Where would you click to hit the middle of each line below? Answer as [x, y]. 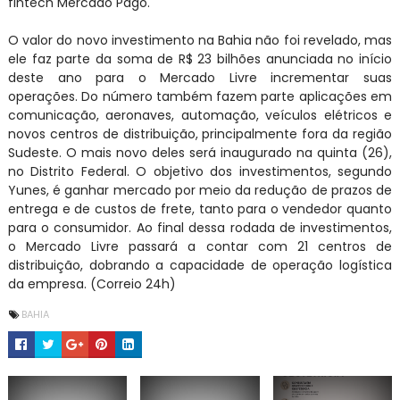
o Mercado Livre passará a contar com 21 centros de [200, 246]
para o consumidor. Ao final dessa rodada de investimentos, [200, 227]
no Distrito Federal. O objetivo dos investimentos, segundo [200, 171]
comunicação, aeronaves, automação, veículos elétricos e [200, 115]
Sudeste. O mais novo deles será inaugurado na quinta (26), [200, 152]
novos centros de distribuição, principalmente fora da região [200, 133]
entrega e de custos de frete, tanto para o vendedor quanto [200, 208]
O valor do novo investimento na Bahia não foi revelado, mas [200, 40]
